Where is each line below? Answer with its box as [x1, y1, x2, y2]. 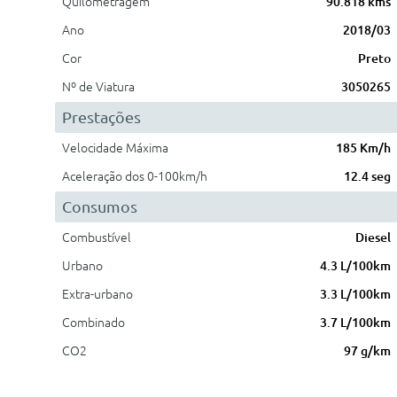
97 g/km [343, 344, 391, 358]
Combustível [62, 230, 131, 245]
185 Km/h [335, 141, 391, 155]
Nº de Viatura [62, 80, 135, 94]
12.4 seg [343, 169, 391, 183]
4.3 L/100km [319, 259, 391, 273]
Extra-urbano [62, 287, 133, 301]
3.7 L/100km [319, 315, 391, 330]
